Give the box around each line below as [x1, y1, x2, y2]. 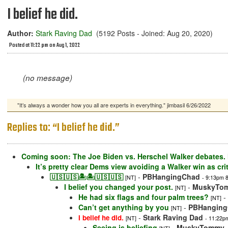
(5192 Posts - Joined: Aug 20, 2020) [92, 28, 213, 38]
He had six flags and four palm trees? [78, 192, 209, 203]
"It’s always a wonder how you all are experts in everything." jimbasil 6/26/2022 [17, 101, 211, 109]
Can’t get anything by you [78, 202, 169, 213]
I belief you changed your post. [64, 182, 173, 192]
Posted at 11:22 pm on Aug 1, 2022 [9, 41, 80, 50]
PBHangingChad [142, 172, 200, 182]
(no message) [22, 72, 72, 83]
